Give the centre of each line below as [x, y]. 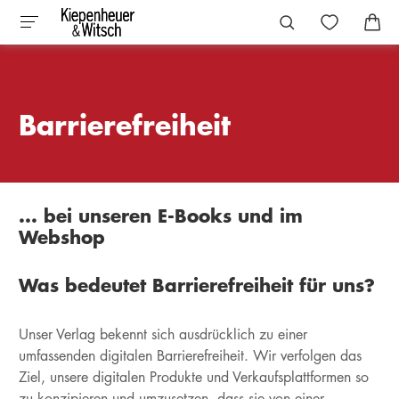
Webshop [61, 237]
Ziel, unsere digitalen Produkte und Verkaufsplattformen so [193, 377]
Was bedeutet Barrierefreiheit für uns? [196, 285]
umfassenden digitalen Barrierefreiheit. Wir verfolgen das [190, 356]
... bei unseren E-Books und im [160, 216]
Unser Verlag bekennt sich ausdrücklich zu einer [163, 334]
